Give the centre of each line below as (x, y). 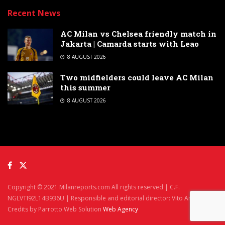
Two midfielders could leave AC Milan (137, 77)
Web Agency (121, 209)
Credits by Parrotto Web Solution (55, 209)
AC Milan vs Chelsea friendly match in (138, 33)
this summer (85, 87)
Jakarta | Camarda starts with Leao (130, 43)
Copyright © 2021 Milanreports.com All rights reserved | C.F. (94, 187)
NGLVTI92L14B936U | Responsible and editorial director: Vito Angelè (106, 198)
